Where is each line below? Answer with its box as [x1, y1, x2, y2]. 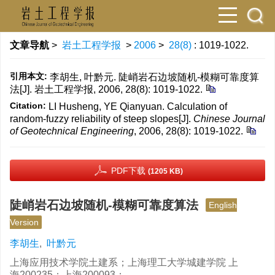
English [209, 200, 237, 210]
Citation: [10, 101, 46, 110]
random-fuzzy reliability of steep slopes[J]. [10, 114, 193, 124]
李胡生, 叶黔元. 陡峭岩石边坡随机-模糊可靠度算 [50, 72, 259, 82]
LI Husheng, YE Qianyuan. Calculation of [48, 101, 227, 112]
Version [10, 217, 39, 227]
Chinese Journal [193, 114, 265, 124]
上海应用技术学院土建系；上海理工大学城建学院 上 [10, 257, 238, 268]
